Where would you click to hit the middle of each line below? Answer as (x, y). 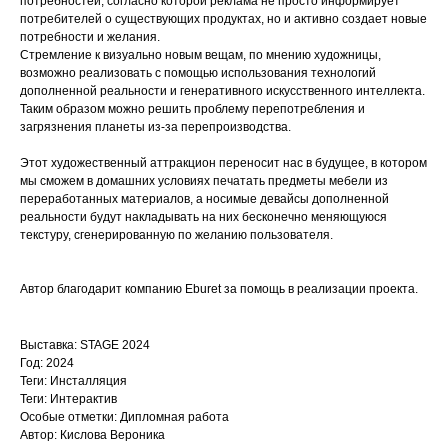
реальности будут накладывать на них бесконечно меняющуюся (203, 217)
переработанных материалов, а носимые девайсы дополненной (204, 199)
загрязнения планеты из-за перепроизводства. (155, 127)
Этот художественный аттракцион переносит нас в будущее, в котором (223, 163)
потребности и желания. (90, 37)
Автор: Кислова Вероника (92, 435)
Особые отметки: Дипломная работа (124, 417)
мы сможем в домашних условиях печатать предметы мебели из (204, 181)
